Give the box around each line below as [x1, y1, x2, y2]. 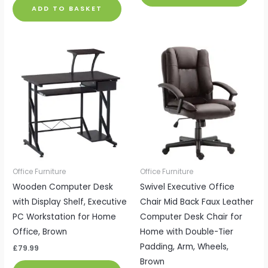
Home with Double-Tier [140, 226, 233, 238]
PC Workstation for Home [13, 211, 117, 223]
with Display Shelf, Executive [13, 196, 127, 208]
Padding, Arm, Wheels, [140, 241, 229, 253]
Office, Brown [13, 226, 68, 238]
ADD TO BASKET [32, 4, 103, 13]
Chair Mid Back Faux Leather [140, 196, 254, 208]
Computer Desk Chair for [140, 211, 242, 223]
